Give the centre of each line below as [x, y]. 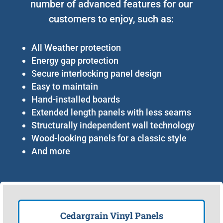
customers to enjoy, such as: [111, 19]
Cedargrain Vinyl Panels [111, 215]
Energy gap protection [75, 60]
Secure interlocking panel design [96, 73]
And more [51, 151]
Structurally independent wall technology [113, 125]
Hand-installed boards [75, 99]
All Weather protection [76, 47]
